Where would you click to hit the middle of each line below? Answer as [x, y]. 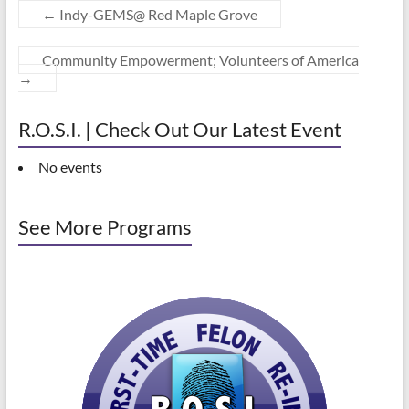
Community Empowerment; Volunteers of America [200, 60]
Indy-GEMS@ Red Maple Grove [157, 14]
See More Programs [105, 227]
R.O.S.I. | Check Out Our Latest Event [179, 129]
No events [70, 167]
